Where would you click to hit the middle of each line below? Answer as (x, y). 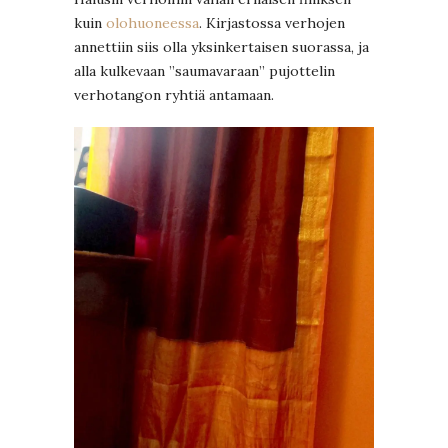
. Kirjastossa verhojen (272, 23)
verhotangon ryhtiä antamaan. (174, 95)
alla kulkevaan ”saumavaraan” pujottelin (204, 71)
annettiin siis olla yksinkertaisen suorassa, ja (221, 47)
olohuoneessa (152, 23)
